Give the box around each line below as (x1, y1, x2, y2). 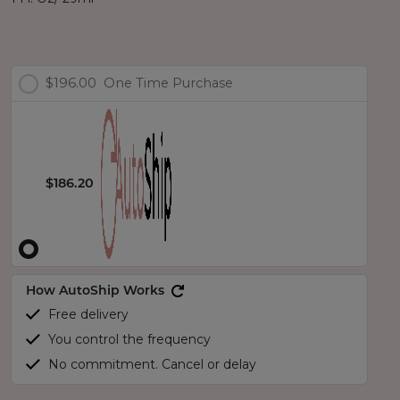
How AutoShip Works (26, 285, 171, 298)
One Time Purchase (104, 75, 233, 91)
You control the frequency (48, 331, 211, 347)
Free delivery (48, 306, 129, 322)
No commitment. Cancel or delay (48, 356, 256, 372)
